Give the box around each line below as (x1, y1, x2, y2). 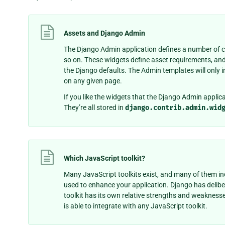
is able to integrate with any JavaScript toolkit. (64, 201, 207, 210)
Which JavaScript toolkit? (64, 154, 145, 162)
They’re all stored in (64, 103, 125, 112)
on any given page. (64, 77, 122, 85)
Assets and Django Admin (64, 29, 145, 37)
